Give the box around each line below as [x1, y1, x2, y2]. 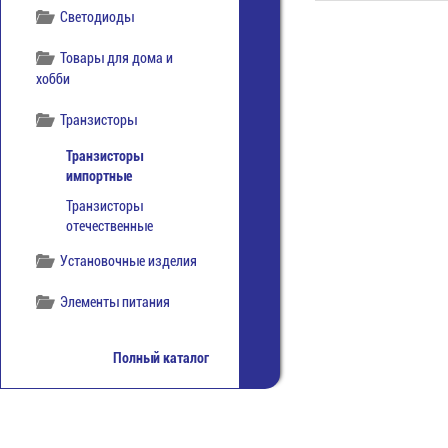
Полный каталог [113, 350, 209, 367]
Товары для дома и [60, 50, 174, 66]
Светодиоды [60, 9, 135, 25]
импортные [66, 168, 132, 184]
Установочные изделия [60, 253, 198, 269]
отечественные [66, 218, 153, 234]
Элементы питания [60, 294, 171, 310]
